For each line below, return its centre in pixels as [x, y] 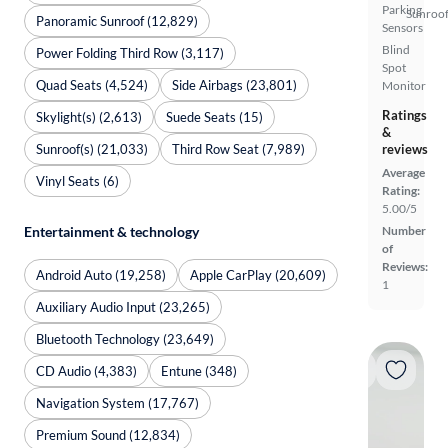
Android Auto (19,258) [101, 274]
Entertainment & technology [111, 231]
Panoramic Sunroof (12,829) [117, 20]
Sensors [402, 27]
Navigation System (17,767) [117, 402]
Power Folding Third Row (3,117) [130, 52]
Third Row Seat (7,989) [238, 148]
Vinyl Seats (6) [77, 180]
